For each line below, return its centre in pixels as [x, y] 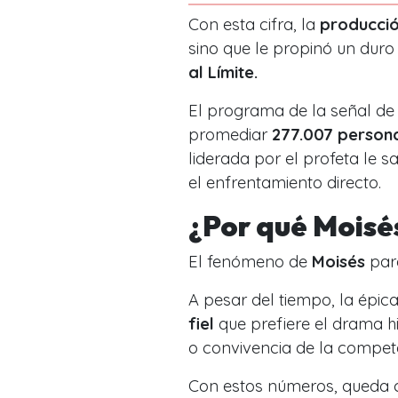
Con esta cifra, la [254, 24]
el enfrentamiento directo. [287, 182]
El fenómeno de [250, 261]
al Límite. [225, 72]
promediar [230, 134]
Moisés [338, 261]
